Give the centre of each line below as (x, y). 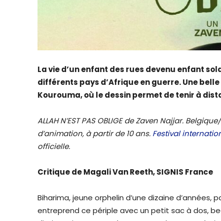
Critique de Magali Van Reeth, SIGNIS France (125, 172)
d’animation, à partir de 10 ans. (95, 133)
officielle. (54, 146)
